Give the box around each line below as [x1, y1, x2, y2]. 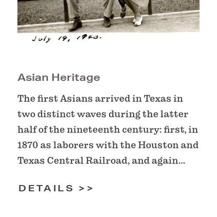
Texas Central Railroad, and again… [17, 155, 186, 166]
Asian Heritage [17, 71, 100, 83]
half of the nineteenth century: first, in [17, 124, 198, 135]
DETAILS [18, 183, 79, 193]
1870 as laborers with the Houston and [17, 139, 199, 151]
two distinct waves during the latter [17, 108, 188, 120]
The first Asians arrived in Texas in [17, 93, 183, 104]
